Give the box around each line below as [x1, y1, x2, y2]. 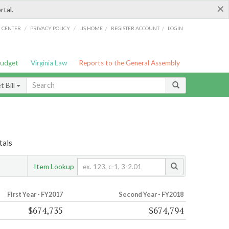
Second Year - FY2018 [118, 190, 184, 199]
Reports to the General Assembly [79, 59, 180, 67]
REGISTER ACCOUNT [111, 25, 160, 31]
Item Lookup [34, 162, 74, 171]
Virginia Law [30, 59, 67, 67]
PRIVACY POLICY [30, 25, 70, 31]
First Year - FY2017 [7, 190, 63, 199]
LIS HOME [79, 25, 103, 31]
